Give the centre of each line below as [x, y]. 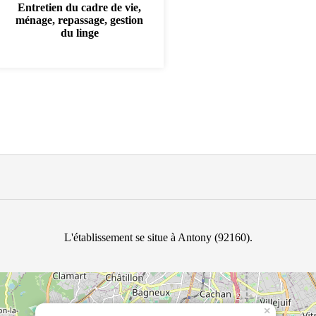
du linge [79, 33]
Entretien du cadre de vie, [80, 7]
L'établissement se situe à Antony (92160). [158, 237]
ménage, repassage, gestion [80, 20]
